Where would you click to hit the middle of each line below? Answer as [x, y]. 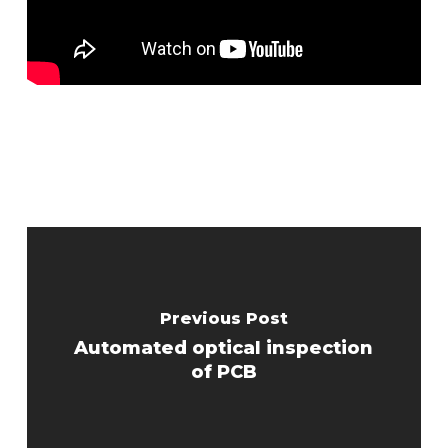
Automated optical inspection [224, 348]
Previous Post [223, 319]
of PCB [223, 372]
